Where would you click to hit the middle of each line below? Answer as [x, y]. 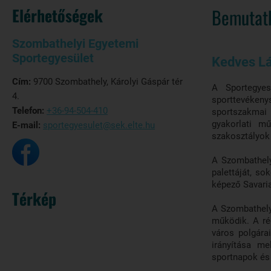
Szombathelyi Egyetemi [75, 44]
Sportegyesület [53, 58]
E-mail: [28, 125]
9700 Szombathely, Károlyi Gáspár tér [107, 82]
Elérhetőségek [57, 15]
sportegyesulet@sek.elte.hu [99, 125]
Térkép [34, 199]
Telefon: [28, 111]
